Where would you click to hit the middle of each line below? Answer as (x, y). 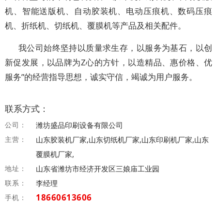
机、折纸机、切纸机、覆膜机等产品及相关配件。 (95, 25)
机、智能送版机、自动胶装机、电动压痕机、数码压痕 (108, 11)
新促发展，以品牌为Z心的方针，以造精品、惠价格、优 (108, 62)
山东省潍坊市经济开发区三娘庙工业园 (98, 169)
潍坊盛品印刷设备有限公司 (80, 125)
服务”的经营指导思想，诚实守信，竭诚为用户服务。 (101, 77)
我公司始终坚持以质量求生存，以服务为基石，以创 (115, 48)
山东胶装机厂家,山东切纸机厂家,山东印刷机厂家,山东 (123, 139)
